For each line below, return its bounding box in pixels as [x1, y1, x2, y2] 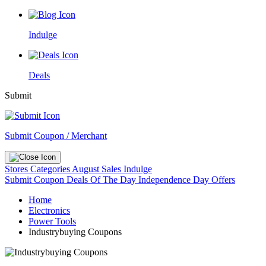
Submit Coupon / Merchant [5, 131, 107, 141]
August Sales [72, 164, 121, 174]
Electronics [28, 205, 70, 216]
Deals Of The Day [66, 175, 138, 185]
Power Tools [28, 216, 76, 226]
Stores [5, 164, 30, 174]
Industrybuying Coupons [28, 227, 122, 237]
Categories [30, 164, 72, 174]
